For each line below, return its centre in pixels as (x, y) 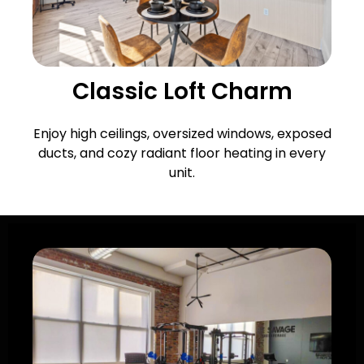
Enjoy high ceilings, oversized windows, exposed (182, 134)
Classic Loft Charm (182, 92)
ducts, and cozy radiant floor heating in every (182, 154)
